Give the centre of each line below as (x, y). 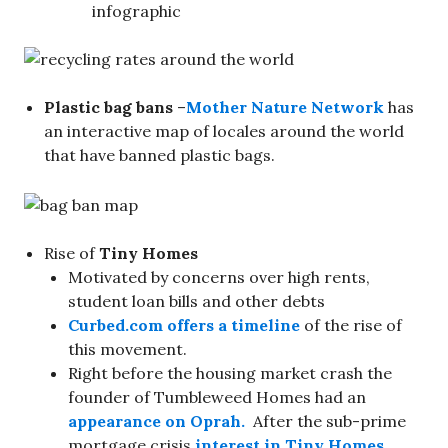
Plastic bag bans (108, 106)
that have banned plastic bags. (159, 154)
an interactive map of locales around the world (224, 130)
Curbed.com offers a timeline (184, 324)
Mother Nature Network (285, 106)
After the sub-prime (327, 420)
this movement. (127, 348)
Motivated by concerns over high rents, (219, 276)
